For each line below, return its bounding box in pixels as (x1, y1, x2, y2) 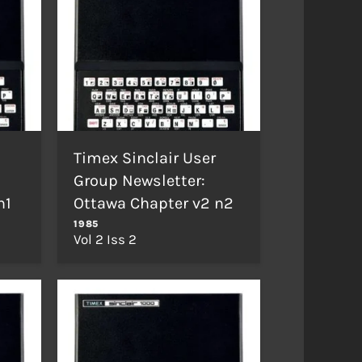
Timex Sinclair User (74, 148, 217, 167)
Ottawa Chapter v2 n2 (74, 193, 234, 213)
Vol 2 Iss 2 (74, 230, 137, 247)
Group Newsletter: (74, 170, 206, 190)
